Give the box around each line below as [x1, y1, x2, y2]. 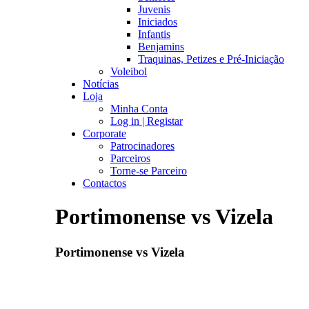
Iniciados [138, 16, 177, 28]
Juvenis [138, 3, 170, 15]
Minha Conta [110, 103, 168, 114]
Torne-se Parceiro [110, 165, 187, 177]
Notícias [83, 78, 119, 90]
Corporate [83, 128, 126, 139]
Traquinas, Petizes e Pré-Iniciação [138, 53, 284, 65]
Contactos [83, 177, 126, 189]
